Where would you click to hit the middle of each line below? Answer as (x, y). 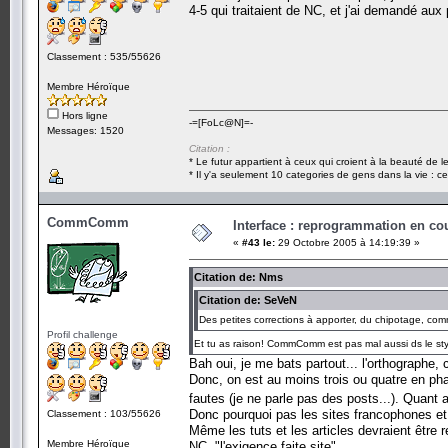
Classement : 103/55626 (104, 413)
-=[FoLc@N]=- (221, 122)
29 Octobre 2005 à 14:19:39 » (347, 242)
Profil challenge (82, 334)
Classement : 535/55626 (104, 56)
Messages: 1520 (85, 130)
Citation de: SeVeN (248, 299)
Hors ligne (83, 115)
